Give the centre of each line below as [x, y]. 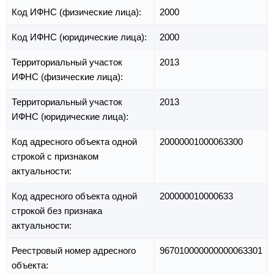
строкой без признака [57, 211]
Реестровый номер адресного [74, 251]
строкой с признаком [55, 157]
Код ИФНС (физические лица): [78, 12]
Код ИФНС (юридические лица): [80, 37]
